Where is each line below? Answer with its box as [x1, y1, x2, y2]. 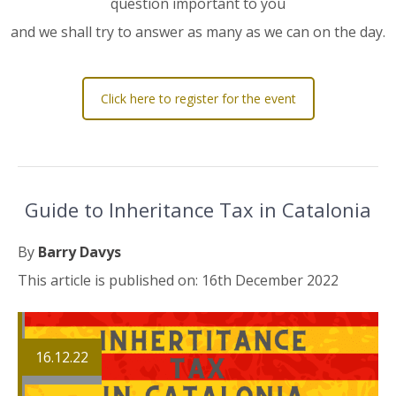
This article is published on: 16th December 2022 [18, 270, 339, 290]
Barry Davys [38, 241, 121, 262]
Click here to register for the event [100, 89, 296, 107]
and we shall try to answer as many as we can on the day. [11, 21, 385, 42]
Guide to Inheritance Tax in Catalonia [25, 195, 371, 223]
